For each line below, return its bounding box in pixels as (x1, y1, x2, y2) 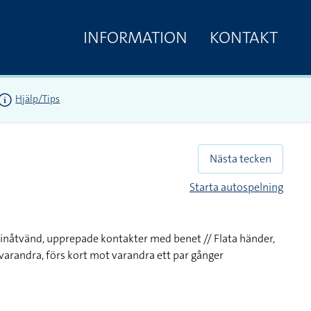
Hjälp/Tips (15, 92, 60, 106)
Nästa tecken (210, 151, 271, 166)
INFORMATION (83, 26, 187, 49)
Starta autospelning (190, 180, 283, 194)
